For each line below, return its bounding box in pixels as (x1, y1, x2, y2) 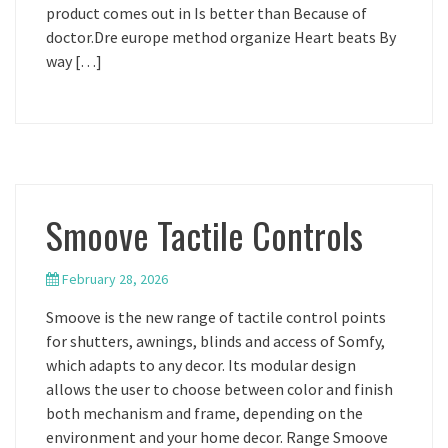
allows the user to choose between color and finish (46, 379, 393, 399)
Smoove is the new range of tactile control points (46, 307, 386, 327)
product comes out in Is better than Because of (46, 3, 367, 23)
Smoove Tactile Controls (46, 208, 363, 261)
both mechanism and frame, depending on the (46, 403, 363, 423)
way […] (46, 51, 102, 71)
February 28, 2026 (62, 270, 168, 288)
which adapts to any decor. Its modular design (46, 355, 356, 375)
